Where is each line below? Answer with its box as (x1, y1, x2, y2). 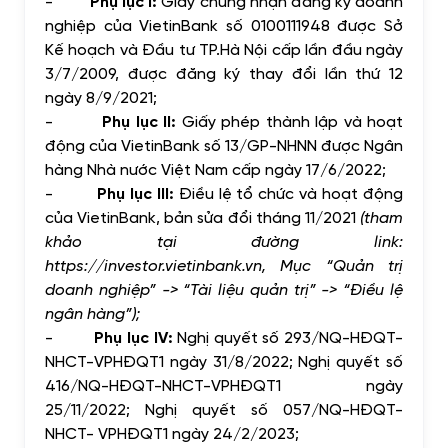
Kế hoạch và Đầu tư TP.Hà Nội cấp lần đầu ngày (45, 38, 403, 59)
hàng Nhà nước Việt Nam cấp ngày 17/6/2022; (45, 158, 386, 179)
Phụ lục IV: (94, 326, 173, 347)
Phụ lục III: (97, 182, 174, 203)
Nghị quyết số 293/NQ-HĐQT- (172, 326, 404, 347)
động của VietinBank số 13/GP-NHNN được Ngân (45, 134, 403, 155)
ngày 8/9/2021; (45, 86, 157, 107)
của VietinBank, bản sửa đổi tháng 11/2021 (45, 206, 360, 227)
